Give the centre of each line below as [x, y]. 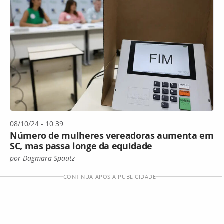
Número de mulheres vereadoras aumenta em [112, 135]
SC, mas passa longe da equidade [81, 146]
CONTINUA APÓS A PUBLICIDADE [110, 176]
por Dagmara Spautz [42, 158]
